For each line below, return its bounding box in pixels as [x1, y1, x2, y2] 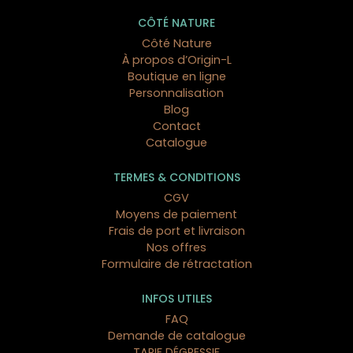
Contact [152, 118, 201, 135]
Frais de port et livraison [108, 223, 245, 240]
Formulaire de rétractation [101, 256, 252, 273]
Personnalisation [129, 85, 224, 102]
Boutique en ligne [127, 69, 226, 85]
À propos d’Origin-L [121, 52, 232, 69]
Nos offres [147, 240, 206, 256]
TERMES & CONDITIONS [113, 169, 240, 186]
